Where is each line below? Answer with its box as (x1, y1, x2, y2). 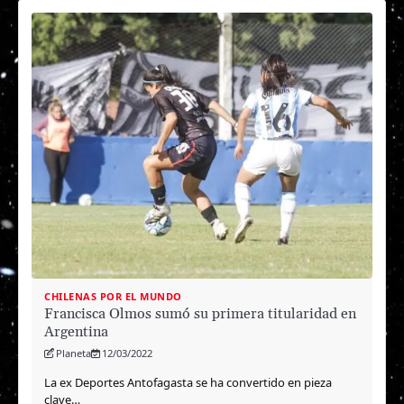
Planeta (56, 345, 91, 360)
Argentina (44, 322, 108, 341)
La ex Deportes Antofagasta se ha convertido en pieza (44, 373, 332, 390)
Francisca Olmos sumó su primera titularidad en (44, 304, 356, 323)
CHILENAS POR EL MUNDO (44, 289, 182, 303)
